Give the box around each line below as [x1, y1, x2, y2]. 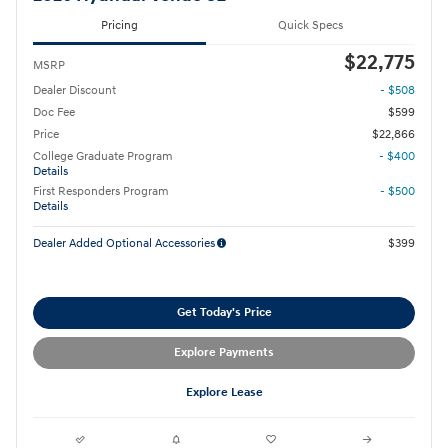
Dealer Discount [33, 83, 116, 99]
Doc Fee [33, 105, 75, 121]
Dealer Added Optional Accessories [33, 236, 215, 252]
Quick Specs [278, 18, 343, 34]
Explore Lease [185, 385, 263, 401]
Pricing [101, 18, 138, 34]
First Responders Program [33, 184, 169, 200]
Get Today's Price [176, 305, 272, 321]
